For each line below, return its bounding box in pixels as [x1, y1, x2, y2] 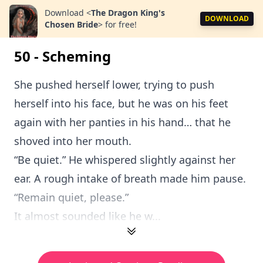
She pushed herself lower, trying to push [14, 77, 214, 92]
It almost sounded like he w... [14, 209, 161, 223]
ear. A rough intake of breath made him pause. [14, 171, 246, 186]
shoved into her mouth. [14, 134, 131, 148]
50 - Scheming [14, 46, 111, 66]
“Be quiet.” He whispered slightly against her [14, 153, 235, 167]
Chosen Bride [45, 19, 98, 30]
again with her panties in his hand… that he [14, 115, 231, 129]
